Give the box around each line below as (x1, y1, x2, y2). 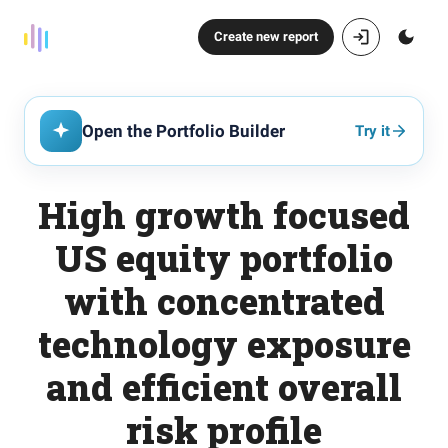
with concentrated (63, 277, 385, 325)
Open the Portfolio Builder (82, 121, 285, 141)
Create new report (214, 29, 318, 44)
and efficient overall (46, 363, 402, 411)
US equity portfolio (55, 234, 393, 282)
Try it (355, 121, 390, 140)
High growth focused (38, 191, 410, 239)
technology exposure (37, 320, 411, 368)
